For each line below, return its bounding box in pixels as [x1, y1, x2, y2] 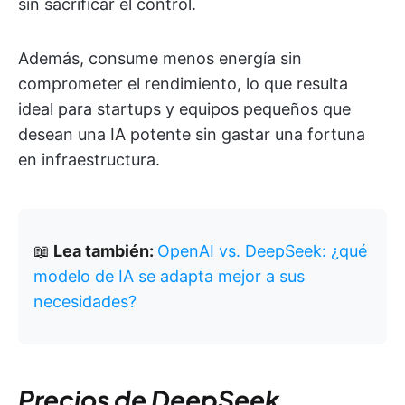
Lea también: [50, 241, 157, 261]
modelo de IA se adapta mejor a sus [33, 267, 305, 287]
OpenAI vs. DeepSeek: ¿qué [157, 241, 367, 261]
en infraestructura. [18, 150, 160, 170]
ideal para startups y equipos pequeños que [18, 99, 351, 119]
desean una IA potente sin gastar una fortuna [18, 125, 365, 145]
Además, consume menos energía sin [18, 49, 302, 69]
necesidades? [33, 292, 137, 312]
